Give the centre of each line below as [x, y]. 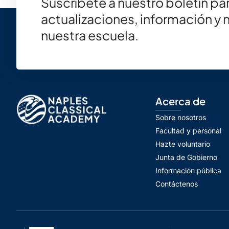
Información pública [188, 170]
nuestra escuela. [90, 35]
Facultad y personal [188, 131]
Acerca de [180, 101]
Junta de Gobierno [186, 157]
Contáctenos [177, 184]
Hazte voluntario [183, 144]
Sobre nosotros [181, 117]
